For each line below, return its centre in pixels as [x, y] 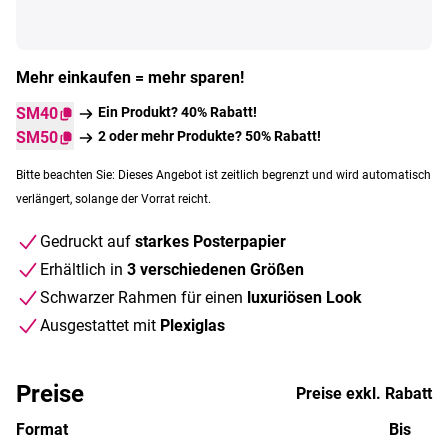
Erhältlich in [83, 269]
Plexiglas [192, 325]
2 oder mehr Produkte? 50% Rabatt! [209, 135]
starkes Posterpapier [210, 241]
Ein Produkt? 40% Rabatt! [177, 111]
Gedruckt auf [87, 241]
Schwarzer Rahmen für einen [143, 297]
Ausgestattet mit [100, 325]
